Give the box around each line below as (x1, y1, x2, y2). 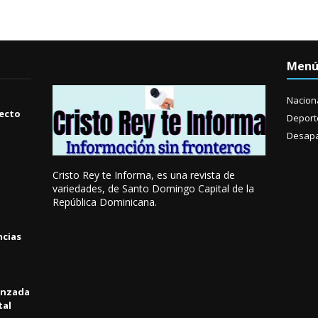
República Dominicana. (53, 195, 157, 209)
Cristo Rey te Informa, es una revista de (53, 168, 235, 182)
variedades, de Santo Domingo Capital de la (53, 182, 254, 195)
